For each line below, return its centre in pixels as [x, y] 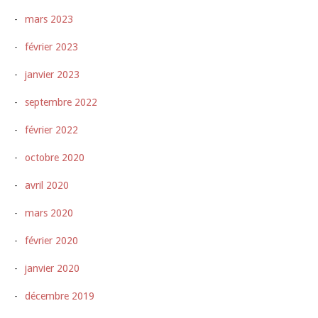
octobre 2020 [55, 157]
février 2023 [51, 46]
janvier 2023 [52, 74]
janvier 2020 [52, 268]
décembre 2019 [60, 296]
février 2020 [51, 240]
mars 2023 [49, 19]
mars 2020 [49, 213]
